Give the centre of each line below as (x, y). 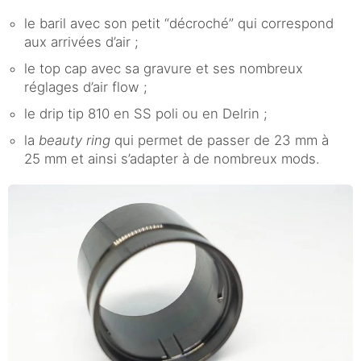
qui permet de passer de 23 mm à (220, 140)
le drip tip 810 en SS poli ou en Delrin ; (146, 113)
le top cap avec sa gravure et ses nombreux (164, 68)
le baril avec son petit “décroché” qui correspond (179, 23)
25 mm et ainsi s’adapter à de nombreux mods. (172, 158)
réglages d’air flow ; (86, 87)
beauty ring (75, 140)
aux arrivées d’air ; (81, 41)
